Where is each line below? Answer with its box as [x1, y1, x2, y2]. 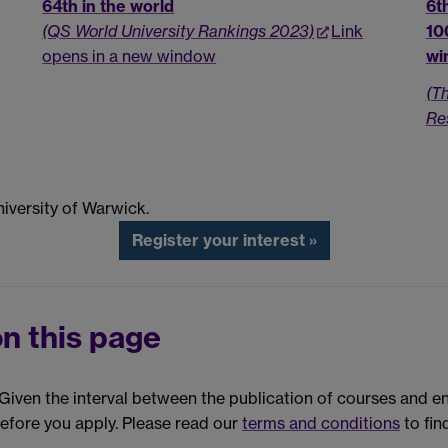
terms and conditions [242, 412, 400, 433]
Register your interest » [131, 230, 317, 251]
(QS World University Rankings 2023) [42, 20, 315, 41]
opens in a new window [42, 45, 217, 66]
